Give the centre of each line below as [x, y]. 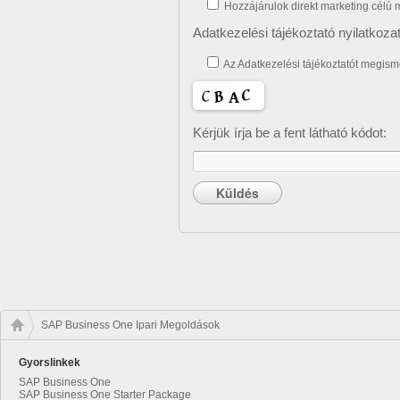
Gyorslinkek [50, 362]
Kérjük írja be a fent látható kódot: [290, 133]
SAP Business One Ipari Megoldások [130, 325]
